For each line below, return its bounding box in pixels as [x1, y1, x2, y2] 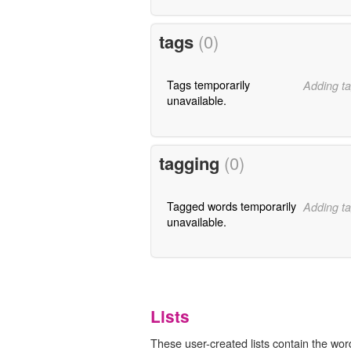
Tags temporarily [166, 76, 250, 93]
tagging [158, 150, 224, 175]
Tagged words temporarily [166, 197, 296, 214]
